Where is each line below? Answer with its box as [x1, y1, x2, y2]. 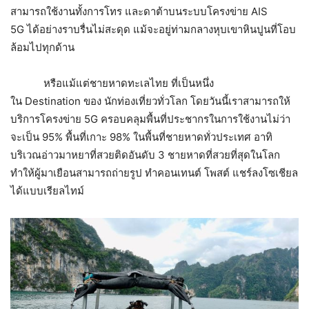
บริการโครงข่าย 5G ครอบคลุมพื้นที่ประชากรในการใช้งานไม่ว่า [10, 112, 290, 126]
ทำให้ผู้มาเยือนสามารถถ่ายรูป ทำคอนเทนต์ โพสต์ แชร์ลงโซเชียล [10, 166, 298, 180]
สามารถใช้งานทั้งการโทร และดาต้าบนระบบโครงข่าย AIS [10, 5, 268, 19]
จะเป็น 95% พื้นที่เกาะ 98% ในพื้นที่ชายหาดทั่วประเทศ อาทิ [10, 130, 272, 144]
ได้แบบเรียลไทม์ [10, 184, 84, 198]
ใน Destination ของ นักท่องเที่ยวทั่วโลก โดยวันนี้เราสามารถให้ [10, 94, 290, 108]
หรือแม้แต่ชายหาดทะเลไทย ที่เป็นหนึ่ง [10, 77, 214, 90]
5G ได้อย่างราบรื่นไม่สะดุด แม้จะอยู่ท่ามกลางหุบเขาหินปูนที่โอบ [10, 23, 296, 37]
